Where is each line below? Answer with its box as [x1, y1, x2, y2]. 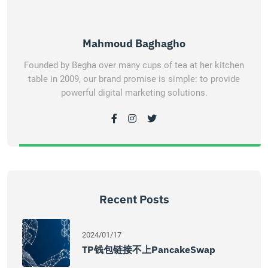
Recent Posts [99, 192, 169, 206]
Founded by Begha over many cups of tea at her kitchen [24, 60, 244, 71]
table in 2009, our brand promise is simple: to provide [28, 74, 240, 84]
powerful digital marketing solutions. [60, 87, 208, 98]
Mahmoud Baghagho [83, 36, 185, 50]
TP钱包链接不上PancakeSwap [82, 243, 215, 255]
